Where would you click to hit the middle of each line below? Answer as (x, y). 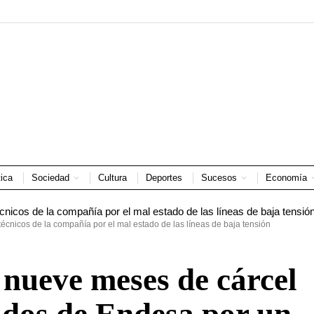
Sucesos (219, 178)
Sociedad (50, 178)
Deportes (164, 178)
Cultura (112, 178)
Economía (286, 178)
